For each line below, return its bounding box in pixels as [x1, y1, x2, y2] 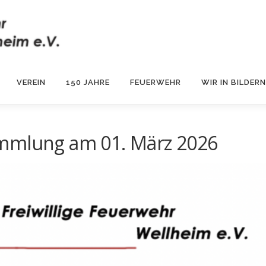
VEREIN [17, 78, 46, 87]
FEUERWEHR [130, 78, 181, 87]
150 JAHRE [66, 78, 110, 87]
